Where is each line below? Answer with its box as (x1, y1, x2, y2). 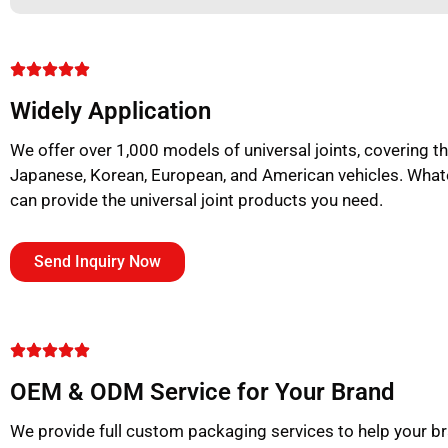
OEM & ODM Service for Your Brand (10, 377, 395, 406)
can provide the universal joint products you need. (10, 190, 383, 211)
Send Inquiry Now (34, 252, 161, 272)
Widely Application (10, 97, 211, 126)
